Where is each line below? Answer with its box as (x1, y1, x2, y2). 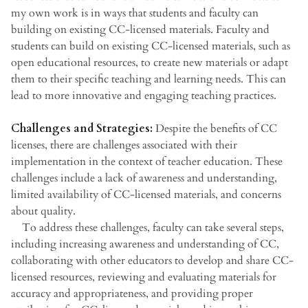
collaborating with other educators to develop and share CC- (11, 252, 294, 268)
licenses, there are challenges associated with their (11, 137, 237, 153)
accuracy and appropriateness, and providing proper (11, 285, 253, 301)
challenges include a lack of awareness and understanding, (11, 170, 277, 186)
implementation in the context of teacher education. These (11, 153, 283, 169)
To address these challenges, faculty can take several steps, (11, 219, 284, 235)
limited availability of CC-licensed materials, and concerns (11, 186, 281, 202)
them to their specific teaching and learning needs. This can (11, 71, 286, 87)
